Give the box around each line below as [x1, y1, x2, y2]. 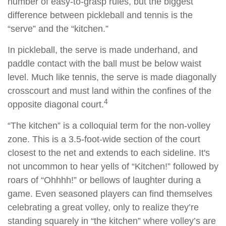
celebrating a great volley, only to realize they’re [8, 202, 199, 213]
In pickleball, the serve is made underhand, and [8, 45, 198, 55]
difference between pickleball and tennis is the [8, 10, 193, 21]
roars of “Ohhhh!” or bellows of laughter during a [8, 175, 201, 186]
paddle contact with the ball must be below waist [8, 59, 201, 69]
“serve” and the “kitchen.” [8, 24, 108, 34]
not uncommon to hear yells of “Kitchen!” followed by [8, 161, 218, 172]
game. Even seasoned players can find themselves [8, 189, 212, 199]
